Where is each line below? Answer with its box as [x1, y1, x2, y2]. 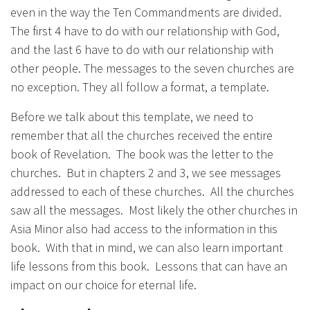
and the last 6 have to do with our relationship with [10, 41, 273, 57]
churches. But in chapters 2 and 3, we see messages [10, 164, 281, 181]
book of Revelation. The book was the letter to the [10, 145, 273, 162]
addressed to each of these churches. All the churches [10, 183, 294, 199]
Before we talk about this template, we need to [10, 108, 253, 125]
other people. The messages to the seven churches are [10, 60, 294, 76]
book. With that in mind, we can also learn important [10, 239, 283, 255]
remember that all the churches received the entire [10, 127, 273, 143]
